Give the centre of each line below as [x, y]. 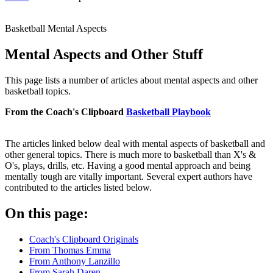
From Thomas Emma [70, 250]
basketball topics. [38, 91]
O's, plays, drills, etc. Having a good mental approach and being [128, 165]
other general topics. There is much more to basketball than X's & [130, 154]
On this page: [47, 213]
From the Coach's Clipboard [66, 112]
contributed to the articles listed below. [78, 187]
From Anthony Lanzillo [75, 261]
